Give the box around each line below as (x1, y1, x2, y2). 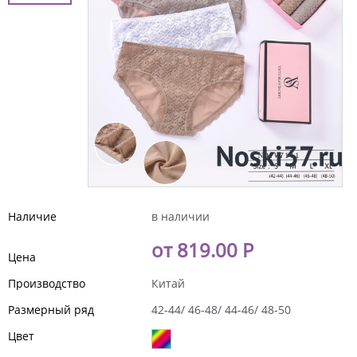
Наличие (8, 208, 57, 224)
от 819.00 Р (151, 236, 253, 263)
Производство (8, 275, 85, 291)
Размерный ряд (8, 301, 94, 317)
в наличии (151, 208, 210, 224)
